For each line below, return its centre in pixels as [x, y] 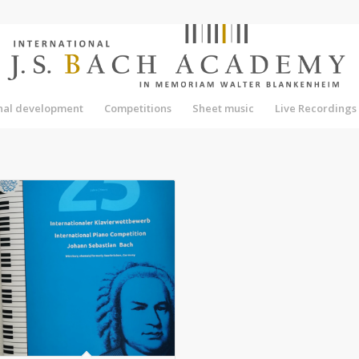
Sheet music [224, 108]
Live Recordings [316, 108]
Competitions [138, 108]
